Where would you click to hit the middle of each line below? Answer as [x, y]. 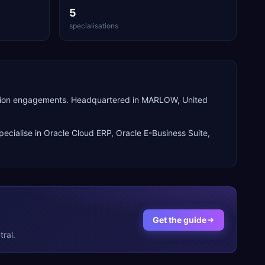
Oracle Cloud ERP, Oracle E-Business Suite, [127, 133]
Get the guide [180, 219]
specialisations [94, 26]
